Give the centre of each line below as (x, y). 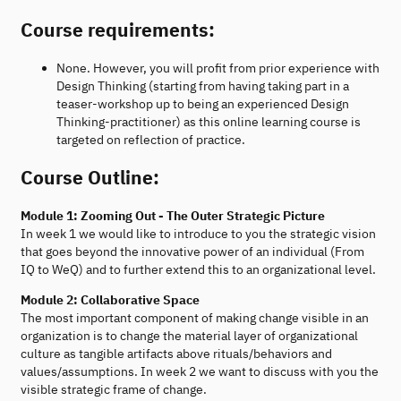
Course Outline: (90, 178)
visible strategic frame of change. (114, 389)
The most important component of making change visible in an (195, 317)
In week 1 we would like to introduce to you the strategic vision (198, 233)
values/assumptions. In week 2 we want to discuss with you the (200, 371)
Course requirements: (118, 30)
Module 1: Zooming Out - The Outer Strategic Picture (173, 215)
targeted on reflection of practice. (151, 139)
